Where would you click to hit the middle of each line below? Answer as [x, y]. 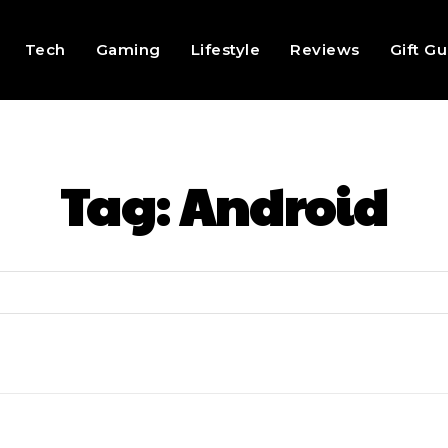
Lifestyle [225, 49]
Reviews [325, 49]
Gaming [128, 49]
